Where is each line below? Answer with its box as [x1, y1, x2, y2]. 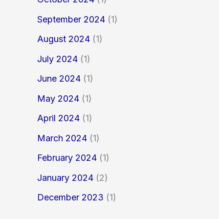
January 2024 [37, 172, 93, 183]
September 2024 [37, 14, 105, 24]
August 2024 [37, 34, 90, 44]
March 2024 [37, 132, 87, 143]
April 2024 [37, 113, 80, 124]
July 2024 [37, 53, 78, 64]
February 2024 [37, 153, 97, 163]
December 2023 [37, 192, 104, 203]
